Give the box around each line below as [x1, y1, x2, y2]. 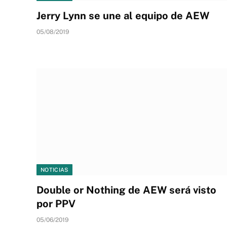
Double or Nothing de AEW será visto [36, 184, 216, 196]
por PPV [36, 198, 75, 210]
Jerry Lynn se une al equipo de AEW [36, 9, 209, 22]
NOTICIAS [41, 167, 68, 173]
